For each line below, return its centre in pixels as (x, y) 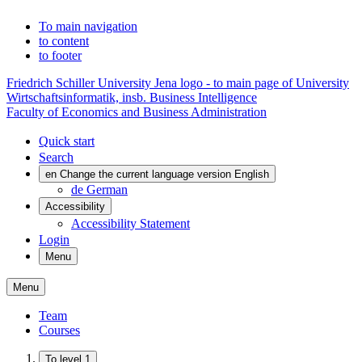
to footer (60, 55)
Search (56, 157)
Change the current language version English (164, 174)
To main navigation (88, 26)
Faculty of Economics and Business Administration (137, 112)
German (107, 189)
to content (64, 41)
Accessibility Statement (130, 223)
